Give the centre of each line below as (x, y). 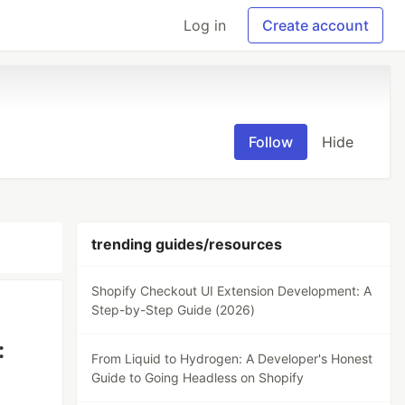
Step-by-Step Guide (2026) (174, 310)
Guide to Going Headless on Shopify (198, 377)
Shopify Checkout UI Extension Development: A (232, 291)
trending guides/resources (187, 244)
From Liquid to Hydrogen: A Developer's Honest (232, 358)
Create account (316, 25)
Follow (271, 142)
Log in (205, 25)
